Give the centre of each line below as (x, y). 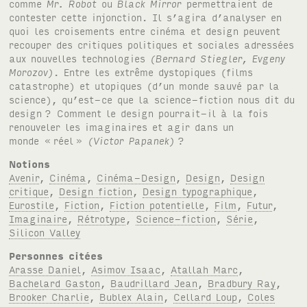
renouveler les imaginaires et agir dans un (122, 126)
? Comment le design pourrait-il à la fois (156, 112)
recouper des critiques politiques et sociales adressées (152, 44)
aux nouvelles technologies (80, 58)
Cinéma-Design (136, 177)
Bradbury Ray (242, 282)
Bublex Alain (132, 296)
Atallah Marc (205, 269)
